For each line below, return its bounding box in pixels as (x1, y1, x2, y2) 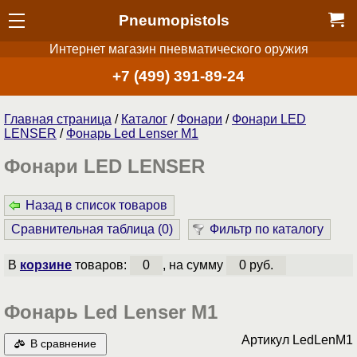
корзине (19, 258, 72, 273)
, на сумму (162, 258, 226, 273)
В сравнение (29, 338, 96, 351)
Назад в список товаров (25, 198, 167, 213)
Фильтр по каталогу (210, 222, 324, 237)
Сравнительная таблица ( (11, 222, 162, 237)
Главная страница (4, 112, 112, 126)
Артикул (241, 333, 292, 347)
